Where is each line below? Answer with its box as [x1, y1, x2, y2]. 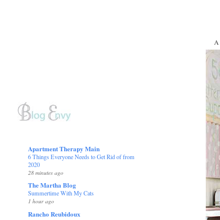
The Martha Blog [28, 180, 77, 190]
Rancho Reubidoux [28, 209, 81, 219]
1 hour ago [28, 197, 55, 205]
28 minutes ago [28, 168, 64, 177]
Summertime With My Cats [28, 189, 94, 197]
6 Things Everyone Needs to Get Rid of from [28, 153, 135, 161]
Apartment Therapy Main [28, 144, 100, 154]
